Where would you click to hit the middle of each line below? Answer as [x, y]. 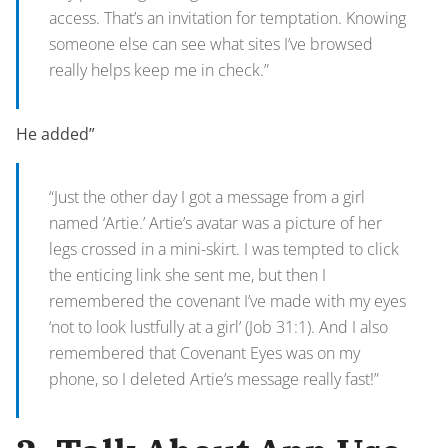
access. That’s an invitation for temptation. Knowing [227, 18]
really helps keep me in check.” [159, 70]
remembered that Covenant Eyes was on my [204, 353]
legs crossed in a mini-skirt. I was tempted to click [224, 249]
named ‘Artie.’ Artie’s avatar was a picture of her [215, 223]
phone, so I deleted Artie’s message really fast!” [214, 379]
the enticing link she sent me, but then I [187, 275]
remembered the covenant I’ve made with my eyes [227, 301]
